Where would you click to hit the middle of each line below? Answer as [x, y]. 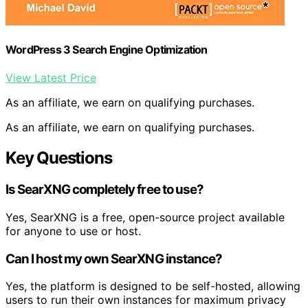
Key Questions [59, 158]
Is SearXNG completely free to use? [105, 190]
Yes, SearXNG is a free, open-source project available [145, 217]
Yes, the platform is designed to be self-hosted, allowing [153, 286]
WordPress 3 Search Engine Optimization [107, 50]
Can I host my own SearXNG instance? [114, 258]
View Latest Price [51, 78]
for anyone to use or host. [73, 231]
